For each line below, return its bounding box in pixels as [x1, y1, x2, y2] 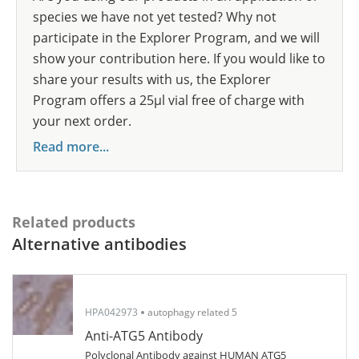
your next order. [33, 112, 131, 130]
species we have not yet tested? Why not [33, 8, 276, 26]
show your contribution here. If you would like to [33, 50, 325, 67]
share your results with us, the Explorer [33, 71, 271, 88]
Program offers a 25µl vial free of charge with [33, 91, 305, 109]
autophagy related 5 [147, 305, 237, 319]
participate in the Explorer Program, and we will [33, 29, 320, 46]
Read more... [33, 138, 109, 155]
